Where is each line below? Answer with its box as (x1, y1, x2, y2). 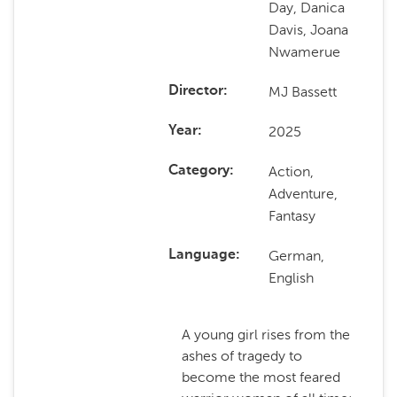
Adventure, (269, 185, 339, 202)
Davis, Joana (269, 21, 349, 38)
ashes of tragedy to (181, 347, 302, 364)
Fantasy (269, 207, 316, 224)
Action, (269, 163, 315, 180)
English (269, 269, 315, 286)
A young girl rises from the (181, 326, 350, 343)
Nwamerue (269, 43, 341, 60)
